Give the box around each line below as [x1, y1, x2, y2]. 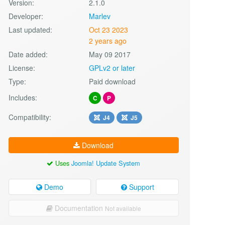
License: [8, 62, 35, 73]
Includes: [8, 92, 37, 102]
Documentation [52, 202, 105, 213]
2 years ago [89, 35, 127, 46]
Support [127, 181, 154, 192]
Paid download [89, 76, 136, 86]
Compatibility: [8, 111, 51, 122]
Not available [104, 203, 141, 212]
